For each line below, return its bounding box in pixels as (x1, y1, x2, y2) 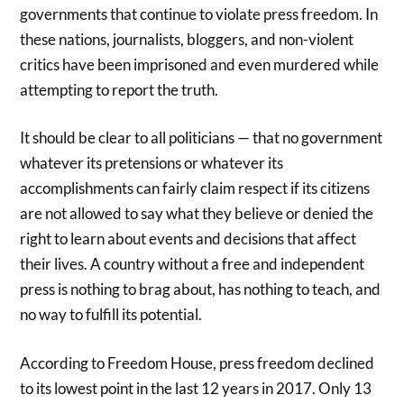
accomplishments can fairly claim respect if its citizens (20, 179, 371, 198)
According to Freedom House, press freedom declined (20, 353, 375, 372)
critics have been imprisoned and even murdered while (20, 54, 380, 74)
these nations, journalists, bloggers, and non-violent (20, 29, 354, 49)
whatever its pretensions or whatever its (20, 153, 284, 173)
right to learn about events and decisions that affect (20, 229, 357, 249)
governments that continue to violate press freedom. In (20, 4, 379, 23)
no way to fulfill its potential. (20, 305, 203, 325)
